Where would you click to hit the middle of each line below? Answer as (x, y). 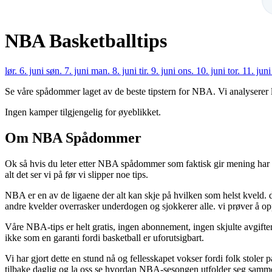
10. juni (212, 70)
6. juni (33, 70)
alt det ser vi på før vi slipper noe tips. (76, 174)
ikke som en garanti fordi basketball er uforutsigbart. (104, 237)
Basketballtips (108, 41)
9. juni (165, 70)
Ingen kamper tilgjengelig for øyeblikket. (83, 112)
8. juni (126, 70)
